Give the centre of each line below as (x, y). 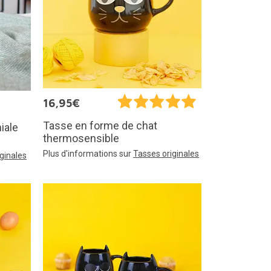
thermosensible (81, 139)
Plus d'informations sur (88, 154)
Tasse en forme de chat (100, 126)
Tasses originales (166, 154)
